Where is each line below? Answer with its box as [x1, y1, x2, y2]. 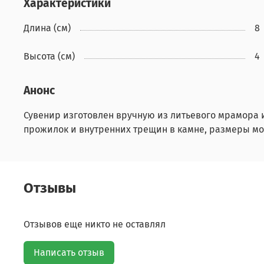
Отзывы [24, 180, 76, 197]
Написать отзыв [34, 247, 104, 259]
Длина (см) [24, 22, 71, 34]
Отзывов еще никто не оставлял [24, 219, 166, 230]
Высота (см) [24, 50, 75, 62]
